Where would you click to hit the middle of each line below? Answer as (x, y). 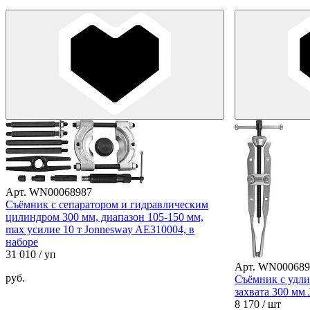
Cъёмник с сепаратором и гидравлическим (107, 204)
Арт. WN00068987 (49, 192)
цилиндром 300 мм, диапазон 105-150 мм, (104, 217)
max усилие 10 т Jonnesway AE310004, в (100, 229)
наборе (22, 241)
